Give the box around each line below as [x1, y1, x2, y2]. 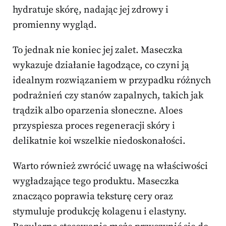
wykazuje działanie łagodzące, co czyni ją [13, 60, 189, 72]
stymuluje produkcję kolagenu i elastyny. [13, 206, 187, 218]
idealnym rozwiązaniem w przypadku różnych [13, 75, 211, 87]
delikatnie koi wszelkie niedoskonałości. [13, 135, 186, 147]
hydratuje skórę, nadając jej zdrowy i [13, 4, 168, 16]
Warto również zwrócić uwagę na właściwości [13, 160, 208, 173]
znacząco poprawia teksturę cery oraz [13, 191, 173, 203]
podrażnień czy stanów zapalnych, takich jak [13, 90, 203, 102]
